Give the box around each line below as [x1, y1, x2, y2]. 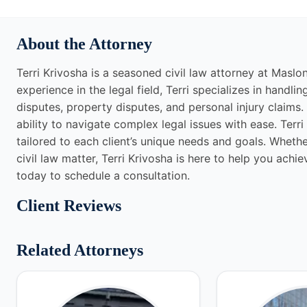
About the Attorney [16, 35, 152, 53]
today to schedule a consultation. [16, 169, 190, 182]
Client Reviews [16, 197, 121, 214]
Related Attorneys [16, 241, 143, 259]
